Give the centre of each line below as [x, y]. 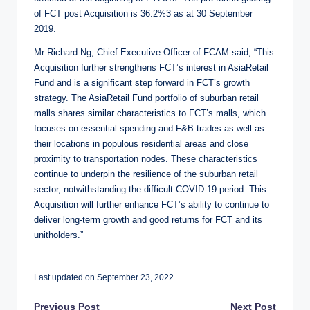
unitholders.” [58, 235]
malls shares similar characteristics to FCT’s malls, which [150, 113]
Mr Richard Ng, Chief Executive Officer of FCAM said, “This [154, 53]
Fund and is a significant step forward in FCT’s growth [142, 83]
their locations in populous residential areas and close [141, 144]
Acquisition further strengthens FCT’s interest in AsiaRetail [151, 68]
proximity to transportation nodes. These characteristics [146, 159]
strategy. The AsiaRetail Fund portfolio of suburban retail [146, 98]
